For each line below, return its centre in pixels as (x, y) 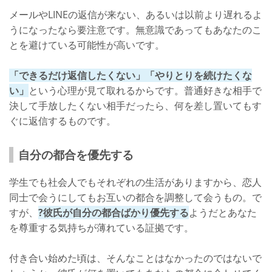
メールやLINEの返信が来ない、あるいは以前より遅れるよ (136, 15)
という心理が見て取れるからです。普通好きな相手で (145, 91)
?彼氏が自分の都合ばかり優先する (114, 213)
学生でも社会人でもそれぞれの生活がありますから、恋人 (135, 182)
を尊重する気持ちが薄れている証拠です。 (101, 228)
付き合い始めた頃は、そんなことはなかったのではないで (135, 258)
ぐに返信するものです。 (63, 121)
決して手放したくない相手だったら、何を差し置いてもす (135, 106)
